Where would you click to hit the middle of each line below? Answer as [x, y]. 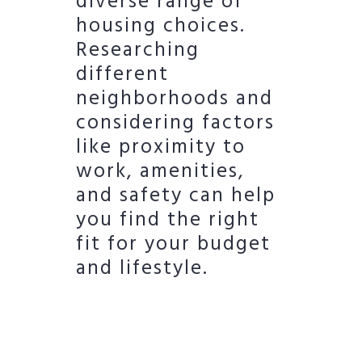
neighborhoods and [175, 100]
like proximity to [161, 148]
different [122, 76]
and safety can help [176, 197]
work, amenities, [160, 173]
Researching [138, 51]
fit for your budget [173, 245]
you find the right [168, 221]
